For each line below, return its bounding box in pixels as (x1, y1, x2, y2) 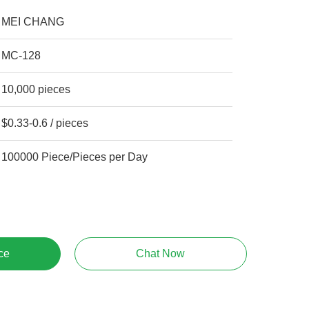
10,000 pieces (1, 83, 71, 95)
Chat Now (136, 248, 186, 259)
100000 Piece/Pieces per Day (128, 151, 148, 163)
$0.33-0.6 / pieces (1, 117, 89, 129)
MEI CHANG (1, 16, 65, 28)
